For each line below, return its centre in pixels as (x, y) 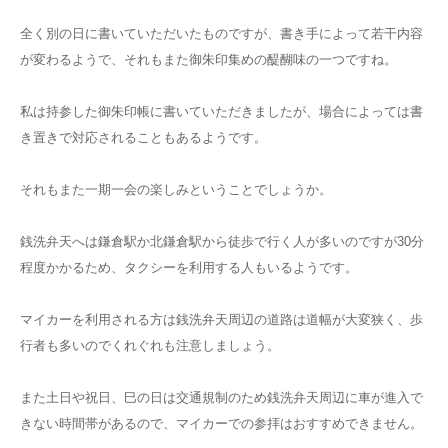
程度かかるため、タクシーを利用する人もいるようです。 (189, 267)
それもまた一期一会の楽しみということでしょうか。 (176, 189)
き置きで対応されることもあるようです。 (143, 137)
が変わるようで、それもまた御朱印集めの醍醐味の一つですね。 (208, 59)
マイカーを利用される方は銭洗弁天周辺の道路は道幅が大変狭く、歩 (221, 319)
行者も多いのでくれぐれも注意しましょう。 (150, 345)
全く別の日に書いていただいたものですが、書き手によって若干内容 (221, 33)
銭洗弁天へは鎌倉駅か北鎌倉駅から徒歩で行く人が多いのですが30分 (222, 241)
